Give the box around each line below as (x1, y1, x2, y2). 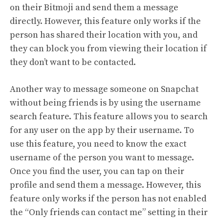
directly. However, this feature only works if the (10, 16, 201, 27)
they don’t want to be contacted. (10, 57, 136, 68)
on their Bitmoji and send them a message (10, 2, 178, 13)
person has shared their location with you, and (10, 29, 197, 41)
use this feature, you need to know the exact (10, 138, 186, 150)
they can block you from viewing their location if (10, 43, 207, 54)
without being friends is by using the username (10, 97, 201, 109)
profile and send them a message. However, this (10, 179, 201, 191)
